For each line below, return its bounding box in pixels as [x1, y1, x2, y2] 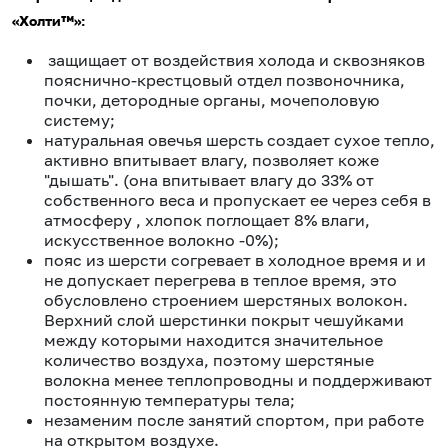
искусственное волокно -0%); [44, 230, 279, 251]
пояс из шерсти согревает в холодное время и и [44, 250, 426, 271]
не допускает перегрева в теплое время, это [44, 270, 397, 291]
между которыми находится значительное [44, 330, 383, 351]
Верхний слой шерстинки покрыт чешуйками [44, 310, 404, 331]
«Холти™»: [12, 12, 85, 30]
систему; [44, 110, 115, 131]
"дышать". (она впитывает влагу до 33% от [44, 170, 374, 191]
